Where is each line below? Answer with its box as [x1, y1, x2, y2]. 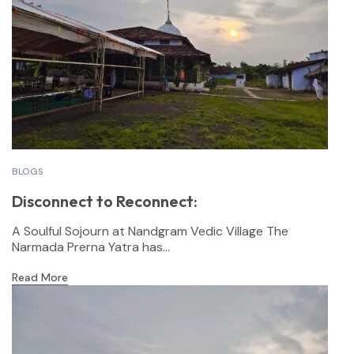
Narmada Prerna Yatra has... [12, 239, 170, 255]
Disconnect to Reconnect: [12, 191, 198, 211]
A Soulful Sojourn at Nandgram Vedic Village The [12, 223, 288, 239]
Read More [12, 270, 68, 284]
